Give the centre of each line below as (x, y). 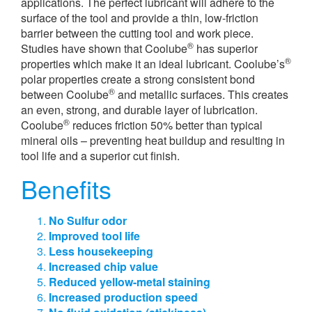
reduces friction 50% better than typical (166, 125)
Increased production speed (123, 297)
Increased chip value (103, 266)
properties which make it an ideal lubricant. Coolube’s (153, 64)
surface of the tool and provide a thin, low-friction (140, 18)
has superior (226, 48)
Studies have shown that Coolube (104, 48)
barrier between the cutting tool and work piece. (137, 33)
